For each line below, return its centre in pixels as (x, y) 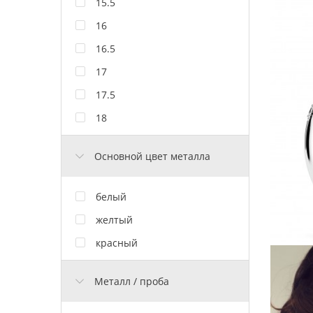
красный (117, 242)
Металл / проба (132, 281)
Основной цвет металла (152, 156)
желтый (114, 219)
